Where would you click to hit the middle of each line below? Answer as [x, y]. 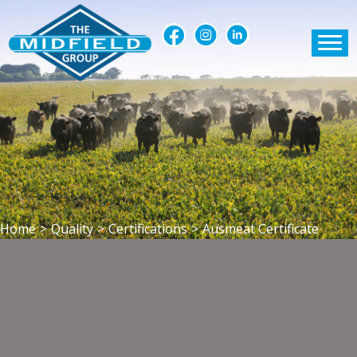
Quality [72, 229]
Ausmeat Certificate [261, 229]
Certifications [148, 229]
